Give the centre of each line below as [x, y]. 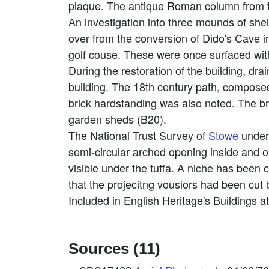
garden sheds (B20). [117, 119]
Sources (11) [114, 249]
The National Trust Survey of [138, 135]
